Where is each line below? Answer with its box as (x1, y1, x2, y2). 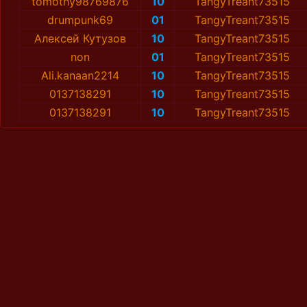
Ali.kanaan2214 (40, 69, 119, 83)
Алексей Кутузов (34, 32, 126, 46)
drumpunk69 (47, 13, 113, 27)
